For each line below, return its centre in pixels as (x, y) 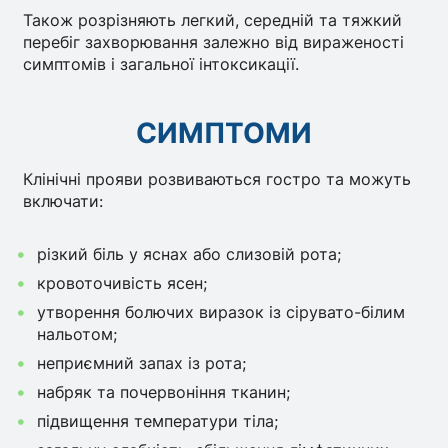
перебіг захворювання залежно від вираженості (214, 42)
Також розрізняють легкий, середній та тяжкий (213, 20)
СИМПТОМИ (224, 133)
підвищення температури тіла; (157, 421)
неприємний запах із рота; (141, 363)
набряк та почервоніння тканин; (163, 392)
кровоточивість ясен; (121, 283)
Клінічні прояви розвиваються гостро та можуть (217, 178)
